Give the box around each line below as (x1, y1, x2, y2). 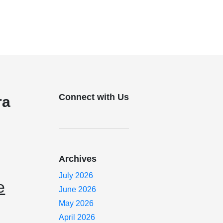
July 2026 (59, 171, 94, 180)
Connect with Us (59, 92, 129, 102)
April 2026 (59, 213, 96, 222)
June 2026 (59, 185, 97, 194)
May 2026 (59, 199, 94, 208)
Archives (59, 154, 97, 164)
